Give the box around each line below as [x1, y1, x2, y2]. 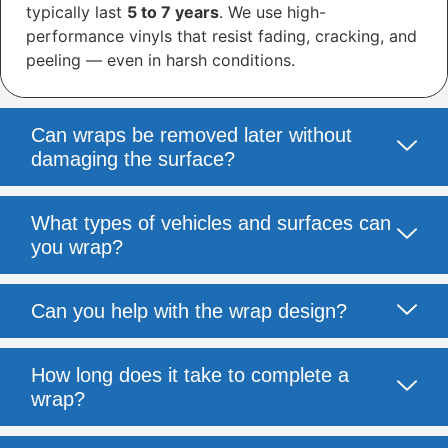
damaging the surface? [31, 148, 235, 171]
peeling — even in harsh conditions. [26, 50, 295, 71]
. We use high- [219, 2, 326, 23]
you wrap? [31, 236, 123, 259]
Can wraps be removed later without [31, 124, 352, 147]
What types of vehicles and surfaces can [31, 212, 391, 235]
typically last [26, 2, 127, 23]
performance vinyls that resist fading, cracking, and [26, 26, 417, 47]
